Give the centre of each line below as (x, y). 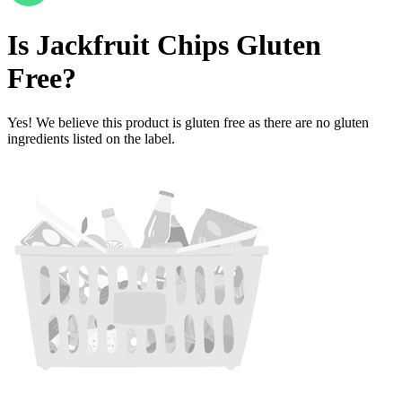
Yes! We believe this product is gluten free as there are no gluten (188, 122)
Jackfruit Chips (132, 45)
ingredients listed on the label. (91, 138)
